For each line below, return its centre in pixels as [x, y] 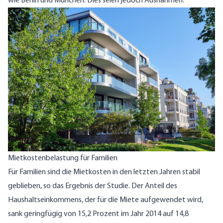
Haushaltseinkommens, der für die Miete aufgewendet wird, [106, 200]
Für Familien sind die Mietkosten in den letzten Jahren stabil [104, 172]
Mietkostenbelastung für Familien [63, 159]
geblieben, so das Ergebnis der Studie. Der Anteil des [93, 186]
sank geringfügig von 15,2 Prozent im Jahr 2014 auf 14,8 [98, 214]
